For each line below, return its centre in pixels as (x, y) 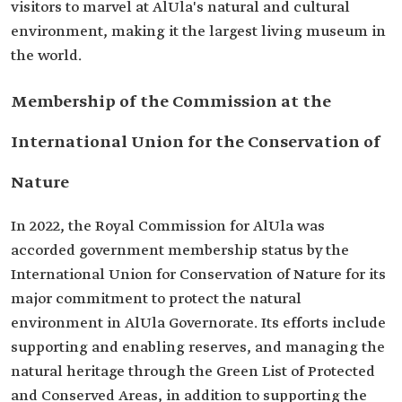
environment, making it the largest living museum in (198, 32)
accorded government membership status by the (180, 251)
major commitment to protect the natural (156, 299)
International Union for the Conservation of (196, 143)
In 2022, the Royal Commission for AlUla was (168, 227)
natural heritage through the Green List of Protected (193, 372)
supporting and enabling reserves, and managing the (198, 348)
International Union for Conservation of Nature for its (198, 275)
